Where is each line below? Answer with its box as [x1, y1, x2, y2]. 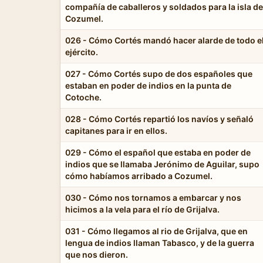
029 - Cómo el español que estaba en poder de [65, 147, 251, 157]
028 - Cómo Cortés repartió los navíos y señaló [65, 113, 254, 124]
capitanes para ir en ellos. [65, 125, 167, 136]
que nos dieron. [65, 249, 128, 259]
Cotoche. [65, 92, 102, 102]
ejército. [65, 46, 98, 57]
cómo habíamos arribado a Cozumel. [65, 170, 213, 181]
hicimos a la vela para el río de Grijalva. [65, 204, 220, 214]
